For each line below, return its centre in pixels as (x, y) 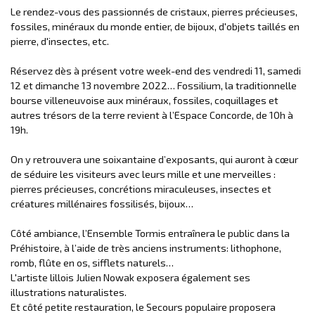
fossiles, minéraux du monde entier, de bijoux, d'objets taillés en (155, 26)
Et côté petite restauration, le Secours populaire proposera (143, 307)
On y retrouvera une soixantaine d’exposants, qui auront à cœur (154, 159)
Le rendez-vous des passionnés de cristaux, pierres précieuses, (154, 12)
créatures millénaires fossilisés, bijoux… (102, 204)
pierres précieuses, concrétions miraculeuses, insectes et (141, 189)
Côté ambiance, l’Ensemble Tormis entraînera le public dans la (150, 233)
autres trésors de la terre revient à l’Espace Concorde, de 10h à (152, 115)
